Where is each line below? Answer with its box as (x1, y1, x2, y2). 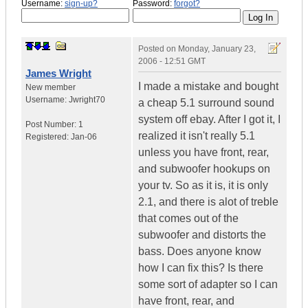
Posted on (138, 44, 178, 54)
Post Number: (25, 120, 78, 130)
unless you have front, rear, (138, 146, 269, 159)
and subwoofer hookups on (138, 163, 270, 175)
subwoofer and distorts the (138, 229, 266, 241)
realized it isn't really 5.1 (138, 130, 255, 142)
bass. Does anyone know (138, 245, 261, 258)
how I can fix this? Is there (138, 262, 263, 274)
